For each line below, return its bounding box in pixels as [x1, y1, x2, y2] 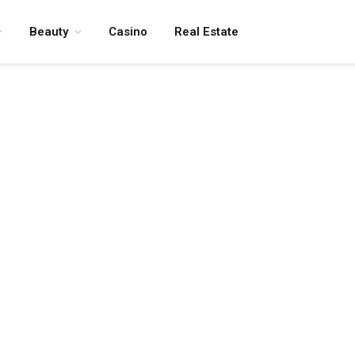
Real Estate [174, 25, 239, 39]
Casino [109, 25, 147, 39]
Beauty [29, 25, 68, 39]
